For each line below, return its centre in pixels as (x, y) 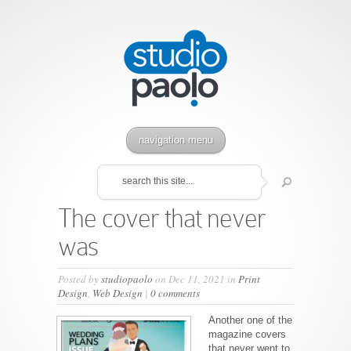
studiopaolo (127, 279)
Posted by (80, 279)
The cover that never (162, 218)
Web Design (118, 293)
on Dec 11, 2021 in (195, 279)
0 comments (175, 293)
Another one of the (250, 320)
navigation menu (175, 140)
